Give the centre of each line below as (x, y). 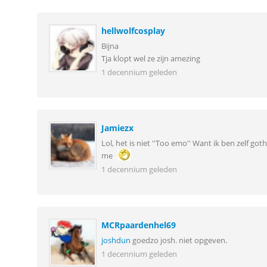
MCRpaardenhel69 (138, 225)
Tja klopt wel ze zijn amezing (150, 59)
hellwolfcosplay (133, 31)
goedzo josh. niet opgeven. (178, 241)
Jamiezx (117, 128)
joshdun (116, 241)
